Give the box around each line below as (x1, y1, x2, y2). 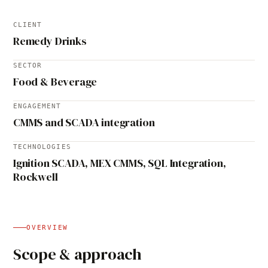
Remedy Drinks (13, 33, 87, 48)
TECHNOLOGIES (13, 143, 71, 150)
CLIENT (13, 21, 42, 28)
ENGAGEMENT (13, 102, 62, 109)
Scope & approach (13, 243, 142, 265)
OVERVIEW (26, 224, 69, 232)
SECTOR (13, 62, 42, 69)
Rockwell (13, 169, 58, 184)
